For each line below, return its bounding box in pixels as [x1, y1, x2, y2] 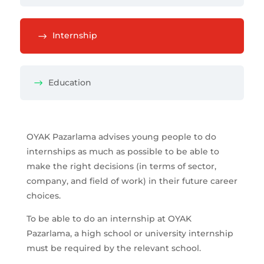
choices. [26, 190, 61, 202]
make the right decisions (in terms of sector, [26, 161, 216, 172]
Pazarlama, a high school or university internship [26, 228, 233, 239]
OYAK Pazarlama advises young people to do [26, 131, 216, 143]
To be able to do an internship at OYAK [26, 213, 192, 225]
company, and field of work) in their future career [26, 176, 237, 187]
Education [48, 77, 91, 88]
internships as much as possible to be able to [26, 146, 219, 157]
